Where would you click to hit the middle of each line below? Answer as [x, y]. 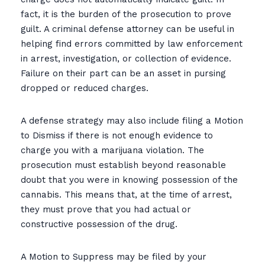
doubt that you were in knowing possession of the [129, 180]
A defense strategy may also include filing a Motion [132, 121]
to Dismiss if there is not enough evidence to [117, 135]
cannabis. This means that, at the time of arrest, [126, 195]
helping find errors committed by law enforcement [132, 44]
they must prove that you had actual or [106, 209]
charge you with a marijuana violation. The [112, 150]
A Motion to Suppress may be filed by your [114, 257]
